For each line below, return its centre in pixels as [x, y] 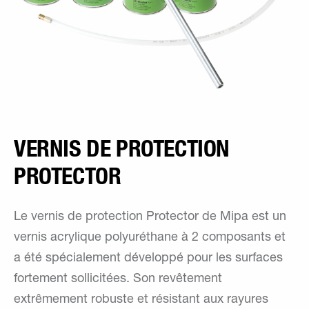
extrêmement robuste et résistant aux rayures [141, 300]
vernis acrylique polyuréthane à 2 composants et [150, 238]
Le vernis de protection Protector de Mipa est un [150, 218]
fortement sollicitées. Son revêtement [118, 280]
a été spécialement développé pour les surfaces [148, 259]
